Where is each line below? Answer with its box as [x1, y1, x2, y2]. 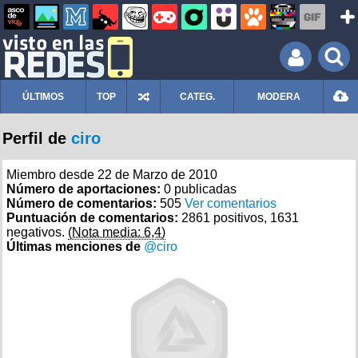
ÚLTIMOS [22, 91, 64, 102]
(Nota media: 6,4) [68, 225, 165, 239]
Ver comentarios [185, 197, 276, 210]
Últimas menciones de [6, 240, 144, 253]
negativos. [6, 225, 68, 239]
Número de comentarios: [6, 197, 160, 210]
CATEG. [179, 91, 215, 102]
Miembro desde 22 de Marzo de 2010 [6, 168, 217, 181]
